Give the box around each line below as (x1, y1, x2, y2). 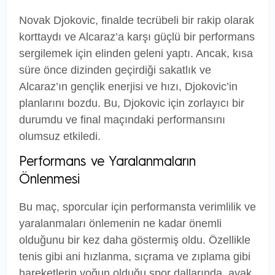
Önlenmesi (19, 173, 80, 187)
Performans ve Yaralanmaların (19, 155, 196, 169)
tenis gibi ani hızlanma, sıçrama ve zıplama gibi (19, 250, 250, 263)
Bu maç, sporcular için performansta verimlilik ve (19, 201, 256, 214)
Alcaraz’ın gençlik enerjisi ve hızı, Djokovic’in (19, 80, 238, 93)
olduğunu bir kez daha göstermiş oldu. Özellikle (19, 234, 250, 247)
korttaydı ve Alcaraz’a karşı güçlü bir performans (19, 31, 255, 43)
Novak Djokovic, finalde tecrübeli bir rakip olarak (19, 14, 254, 26)
